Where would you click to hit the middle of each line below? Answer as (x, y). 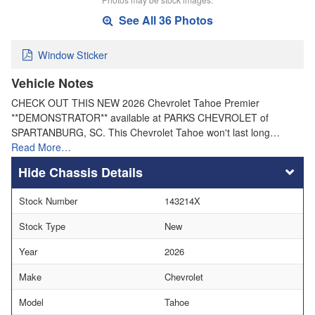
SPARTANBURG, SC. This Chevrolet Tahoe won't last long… (146, 132)
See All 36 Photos (164, 20)
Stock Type (42, 226)
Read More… (41, 147)
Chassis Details (96, 172)
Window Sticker (73, 54)
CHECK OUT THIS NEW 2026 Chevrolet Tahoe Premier (135, 102)
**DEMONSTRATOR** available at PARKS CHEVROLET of (140, 117)
